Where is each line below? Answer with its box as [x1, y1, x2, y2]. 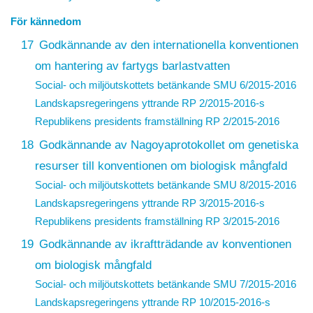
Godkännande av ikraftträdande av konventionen [38, 237, 291, 252]
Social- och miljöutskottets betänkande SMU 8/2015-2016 [34, 178, 296, 191]
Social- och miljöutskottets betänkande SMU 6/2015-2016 [34, 78, 296, 91]
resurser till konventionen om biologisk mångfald [34, 158, 287, 173]
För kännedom [10, 15, 81, 28]
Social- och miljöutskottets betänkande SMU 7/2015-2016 [34, 278, 296, 291]
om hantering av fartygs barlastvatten [34, 58, 230, 73]
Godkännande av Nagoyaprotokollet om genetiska [38, 137, 298, 152]
